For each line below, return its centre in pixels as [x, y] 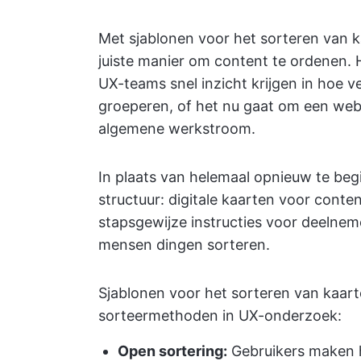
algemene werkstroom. [177, 129]
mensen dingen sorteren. [184, 245]
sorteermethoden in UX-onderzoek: [220, 315]
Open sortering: [172, 351]
